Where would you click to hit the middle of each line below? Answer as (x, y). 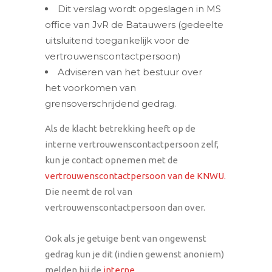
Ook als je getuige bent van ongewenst (126, 238)
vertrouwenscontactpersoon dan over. (125, 207)
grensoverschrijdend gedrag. (110, 104)
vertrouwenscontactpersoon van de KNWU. (135, 176)
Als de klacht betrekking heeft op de (120, 128)
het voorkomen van (90, 88)
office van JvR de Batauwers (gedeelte (134, 25)
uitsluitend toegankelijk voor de (117, 40)
